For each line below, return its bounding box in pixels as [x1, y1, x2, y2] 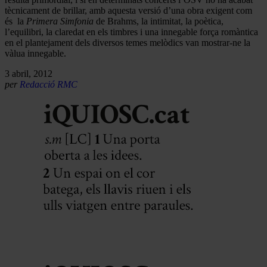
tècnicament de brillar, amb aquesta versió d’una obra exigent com [5, 5, 252, 15]
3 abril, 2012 [5, 68, 52, 79]
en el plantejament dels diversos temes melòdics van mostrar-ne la [5, 37, 250, 48]
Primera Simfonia [26, 15, 94, 26]
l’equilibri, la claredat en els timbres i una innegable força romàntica [5, 26, 258, 37]
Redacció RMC [20, 79, 77, 89]
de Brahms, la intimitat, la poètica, [94, 15, 223, 26]
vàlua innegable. [5, 48, 66, 58]
